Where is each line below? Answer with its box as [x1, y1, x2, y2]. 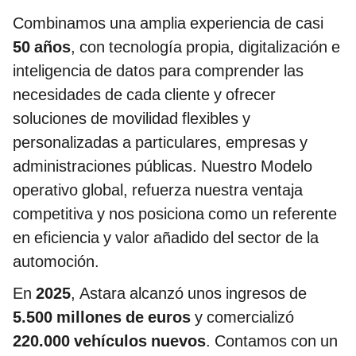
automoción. [13, 252, 99, 272]
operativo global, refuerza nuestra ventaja [13, 180, 303, 200]
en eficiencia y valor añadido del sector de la [13, 228, 319, 248]
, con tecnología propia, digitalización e [71, 37, 340, 57]
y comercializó [191, 308, 294, 327]
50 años [13, 37, 71, 57]
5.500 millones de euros [13, 308, 191, 327]
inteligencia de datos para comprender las [13, 61, 304, 81]
